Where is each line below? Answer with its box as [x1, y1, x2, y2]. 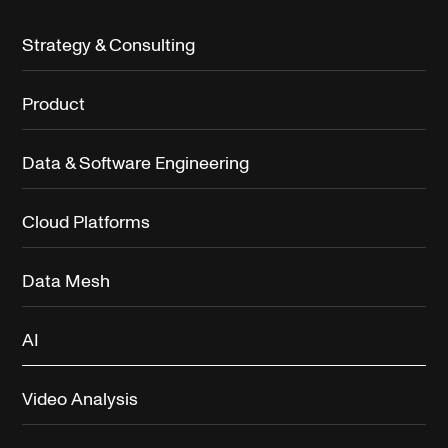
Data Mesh [22, 268, 111, 294]
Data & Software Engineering [22, 150, 250, 176]
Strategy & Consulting [22, 32, 196, 58]
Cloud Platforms [22, 209, 151, 235]
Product [22, 91, 86, 117]
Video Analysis [22, 386, 139, 412]
